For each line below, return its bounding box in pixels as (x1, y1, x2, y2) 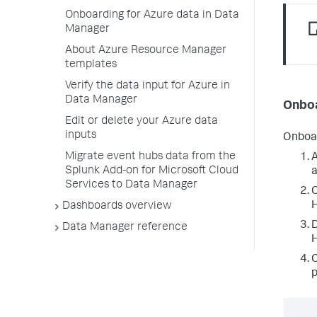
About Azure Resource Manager (65, 45, 226, 57)
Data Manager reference (62, 222, 188, 234)
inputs (65, 130, 96, 142)
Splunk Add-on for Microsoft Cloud (65, 166, 238, 177)
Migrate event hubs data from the (65, 151, 236, 163)
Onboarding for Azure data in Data (65, 10, 239, 21)
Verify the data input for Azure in (65, 81, 230, 92)
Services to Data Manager (65, 180, 197, 191)
